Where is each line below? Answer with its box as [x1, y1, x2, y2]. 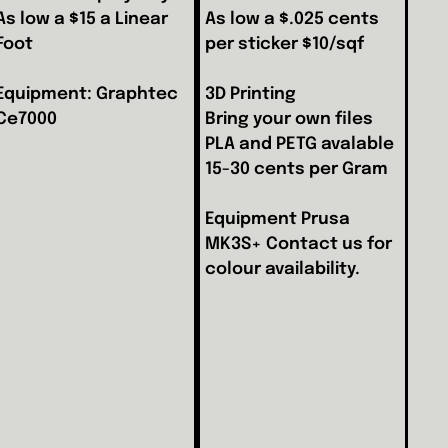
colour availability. [205, 260, 361, 278]
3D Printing [205, 85, 297, 103]
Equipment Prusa [205, 210, 351, 228]
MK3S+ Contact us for [205, 235, 393, 253]
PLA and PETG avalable [205, 135, 395, 153]
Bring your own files [205, 110, 374, 128]
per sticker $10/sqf [205, 35, 365, 53]
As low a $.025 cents [205, 10, 380, 28]
